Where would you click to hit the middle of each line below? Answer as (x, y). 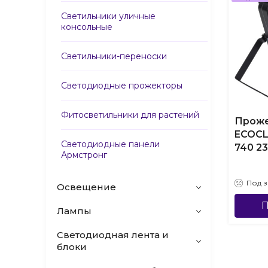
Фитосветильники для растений (130, 115)
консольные (87, 27)
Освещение (86, 187)
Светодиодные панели (110, 144)
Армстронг (84, 155)
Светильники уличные (108, 16)
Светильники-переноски (114, 56)
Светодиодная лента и (113, 235)
